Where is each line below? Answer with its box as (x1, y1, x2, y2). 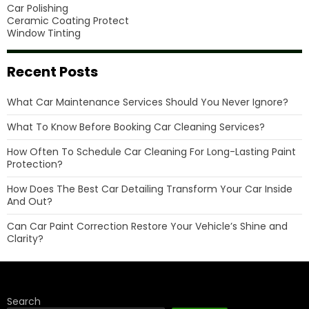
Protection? (7, 157, 63, 171)
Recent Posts (7, 62, 98, 81)
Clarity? (7, 232, 43, 246)
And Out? (7, 195, 52, 208)
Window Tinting (7, 26, 81, 40)
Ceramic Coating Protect (7, 14, 129, 28)
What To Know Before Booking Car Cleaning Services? (7, 120, 265, 134)
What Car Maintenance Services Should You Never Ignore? (7, 95, 288, 109)
